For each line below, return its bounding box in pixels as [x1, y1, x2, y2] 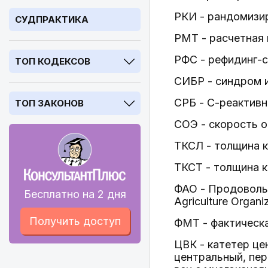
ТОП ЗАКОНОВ [15, 98, 84, 109]
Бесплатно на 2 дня [23, 188, 126, 200]
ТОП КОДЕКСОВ [15, 56, 90, 67]
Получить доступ [29, 215, 121, 227]
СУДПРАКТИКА [15, 14, 89, 25]
